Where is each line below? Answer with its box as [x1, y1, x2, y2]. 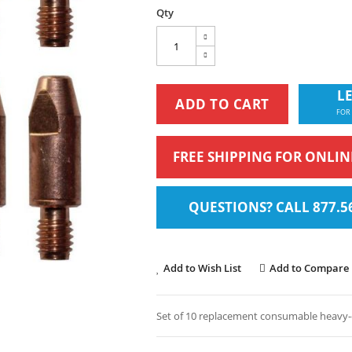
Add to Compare [269, 261, 349, 275]
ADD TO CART [175, 95, 269, 113]
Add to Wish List [163, 261, 241, 275]
